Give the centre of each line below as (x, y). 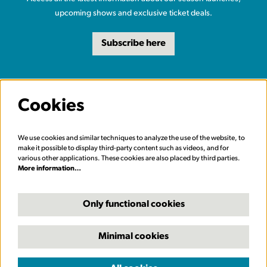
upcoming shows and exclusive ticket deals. (133, 13)
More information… (49, 169)
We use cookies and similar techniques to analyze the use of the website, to (131, 139)
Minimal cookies (133, 237)
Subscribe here (133, 44)
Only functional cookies (133, 204)
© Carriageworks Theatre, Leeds (133, 260)
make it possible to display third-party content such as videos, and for (123, 149)
